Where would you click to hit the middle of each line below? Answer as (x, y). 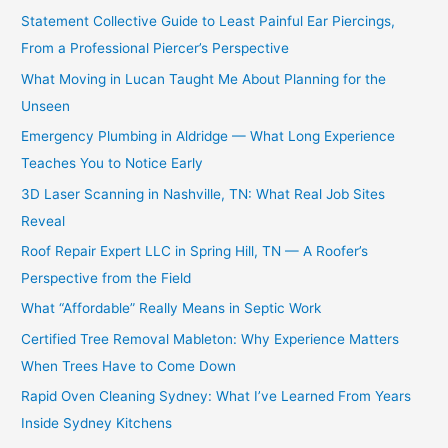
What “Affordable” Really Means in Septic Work (171, 308)
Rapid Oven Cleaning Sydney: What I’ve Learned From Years (216, 396)
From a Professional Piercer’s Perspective (155, 48)
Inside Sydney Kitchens (97, 423)
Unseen (46, 105)
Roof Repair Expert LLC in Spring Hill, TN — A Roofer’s (195, 251)
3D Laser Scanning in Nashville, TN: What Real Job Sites (203, 193)
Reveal (43, 220)
